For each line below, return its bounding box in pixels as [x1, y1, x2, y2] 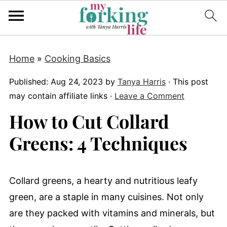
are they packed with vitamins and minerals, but [9, 208, 215, 218]
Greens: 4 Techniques [9, 131, 187, 155]
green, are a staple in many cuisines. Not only [9, 192, 204, 202]
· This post [165, 77, 208, 87]
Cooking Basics [44, 53, 110, 64]
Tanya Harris [117, 77, 166, 87]
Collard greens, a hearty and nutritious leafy [9, 175, 198, 186]
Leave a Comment [114, 91, 184, 101]
